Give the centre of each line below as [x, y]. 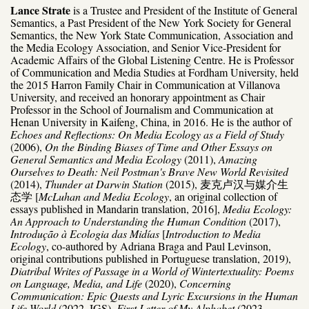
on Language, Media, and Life [76, 283]
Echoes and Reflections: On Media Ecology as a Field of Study [147, 134]
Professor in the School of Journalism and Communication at [142, 109]
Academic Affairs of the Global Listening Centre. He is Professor [152, 59]
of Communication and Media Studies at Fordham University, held [154, 72]
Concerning [205, 283]
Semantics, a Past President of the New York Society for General [151, 22]
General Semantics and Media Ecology [96, 159]
